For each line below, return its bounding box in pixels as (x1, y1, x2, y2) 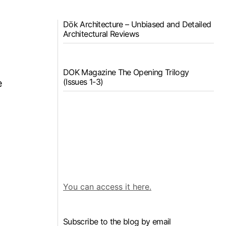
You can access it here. (63, 181, 151, 192)
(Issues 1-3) (63, 77, 103, 87)
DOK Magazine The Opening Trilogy (63, 67, 189, 77)
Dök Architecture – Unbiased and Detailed (63, 19, 211, 29)
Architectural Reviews (63, 29, 139, 39)
